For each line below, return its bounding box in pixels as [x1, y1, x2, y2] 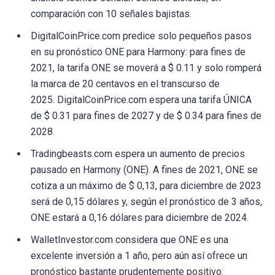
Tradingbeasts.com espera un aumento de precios [31, 147, 245, 160]
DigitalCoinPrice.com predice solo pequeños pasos [31, 29, 252, 42]
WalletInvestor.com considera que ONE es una [31, 233, 228, 246]
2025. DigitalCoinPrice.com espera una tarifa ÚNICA [31, 93, 252, 106]
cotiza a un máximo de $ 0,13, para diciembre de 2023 [31, 179, 261, 192]
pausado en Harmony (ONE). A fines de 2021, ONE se [31, 163, 258, 176]
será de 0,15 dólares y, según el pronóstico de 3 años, [31, 195, 262, 207]
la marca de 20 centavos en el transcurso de [31, 77, 220, 90]
